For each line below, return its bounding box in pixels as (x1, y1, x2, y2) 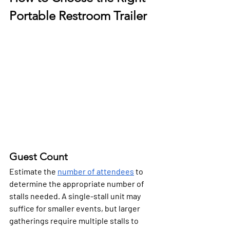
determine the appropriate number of (9, 179, 146, 189)
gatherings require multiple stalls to (9, 216, 140, 226)
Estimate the (9, 166, 57, 177)
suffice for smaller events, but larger (9, 203, 142, 214)
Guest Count (9, 150, 68, 163)
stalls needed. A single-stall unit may (9, 191, 142, 201)
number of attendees (57, 166, 134, 177)
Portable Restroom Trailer (9, 8, 147, 23)
